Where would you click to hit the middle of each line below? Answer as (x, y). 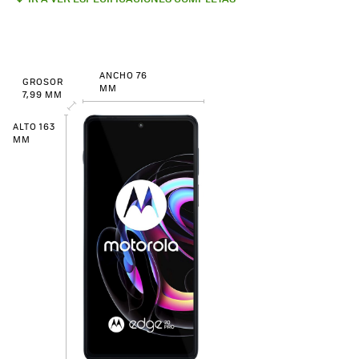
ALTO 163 (34, 126)
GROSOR (43, 81)
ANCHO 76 (123, 75)
